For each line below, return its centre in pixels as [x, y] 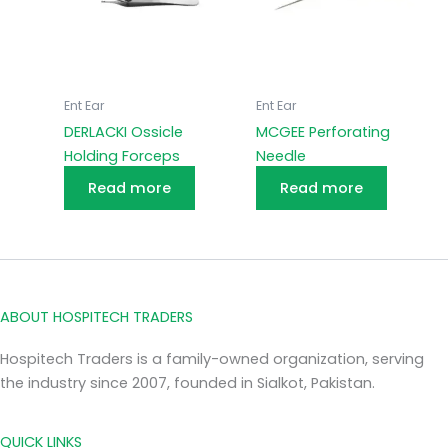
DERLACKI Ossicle [123, 132]
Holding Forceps [121, 156]
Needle [280, 156]
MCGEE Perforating [322, 132]
